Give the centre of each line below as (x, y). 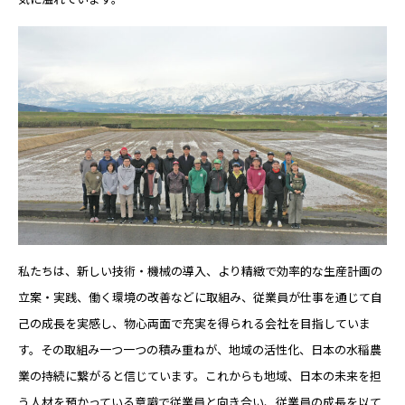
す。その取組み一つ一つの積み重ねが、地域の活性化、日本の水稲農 (200, 349)
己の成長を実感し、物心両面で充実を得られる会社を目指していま (194, 323)
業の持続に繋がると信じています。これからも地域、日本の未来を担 (200, 376)
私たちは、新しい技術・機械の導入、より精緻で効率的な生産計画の (200, 271)
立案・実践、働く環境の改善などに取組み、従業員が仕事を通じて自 (200, 297)
